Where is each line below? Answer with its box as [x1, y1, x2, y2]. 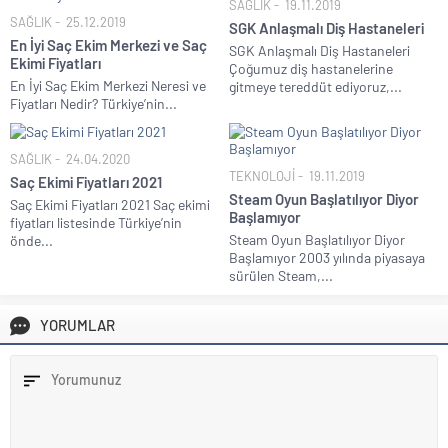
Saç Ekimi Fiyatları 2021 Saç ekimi [10, 195, 210, 213]
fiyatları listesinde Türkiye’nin [10, 213, 182, 231]
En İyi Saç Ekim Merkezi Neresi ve [10, 76, 206, 94]
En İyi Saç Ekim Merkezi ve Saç [10, 35, 207, 54]
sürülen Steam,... [229, 266, 333, 284]
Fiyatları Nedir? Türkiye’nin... [10, 94, 177, 112]
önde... [10, 231, 53, 249]
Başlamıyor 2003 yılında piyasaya [229, 248, 425, 266]
